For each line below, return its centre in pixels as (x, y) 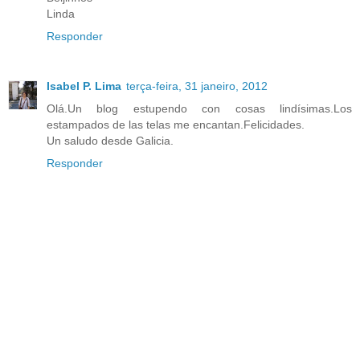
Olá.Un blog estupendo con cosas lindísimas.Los (199, 109)
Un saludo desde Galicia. (110, 141)
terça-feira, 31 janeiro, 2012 (197, 86)
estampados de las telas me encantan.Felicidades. (176, 125)
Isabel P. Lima (84, 86)
